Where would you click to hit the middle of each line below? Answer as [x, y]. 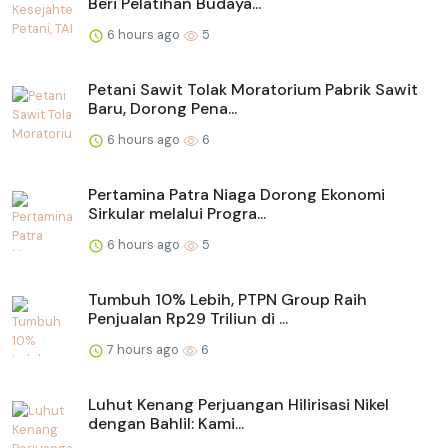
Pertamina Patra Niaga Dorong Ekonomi [236, 194]
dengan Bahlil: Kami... [166, 423]
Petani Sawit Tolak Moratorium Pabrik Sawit [253, 89]
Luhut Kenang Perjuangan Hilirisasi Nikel [238, 404]
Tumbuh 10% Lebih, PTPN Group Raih [227, 299]
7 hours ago [143, 349]
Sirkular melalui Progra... [177, 213]
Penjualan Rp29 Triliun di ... [188, 318]
